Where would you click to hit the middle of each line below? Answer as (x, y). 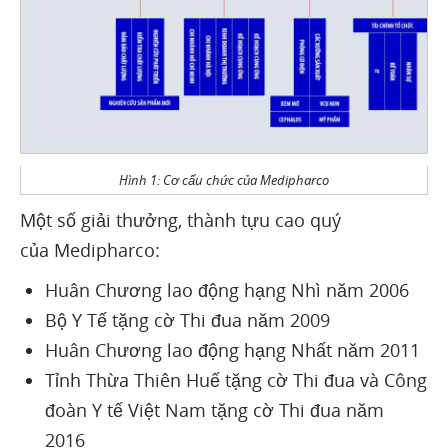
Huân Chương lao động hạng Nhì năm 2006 (227, 289)
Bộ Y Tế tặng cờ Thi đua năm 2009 (187, 319)
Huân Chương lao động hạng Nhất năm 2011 (232, 349)
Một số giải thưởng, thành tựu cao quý (180, 219)
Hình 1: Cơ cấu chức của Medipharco (224, 179)
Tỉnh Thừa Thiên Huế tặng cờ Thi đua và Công (236, 379)
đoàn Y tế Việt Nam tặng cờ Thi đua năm (214, 409)
